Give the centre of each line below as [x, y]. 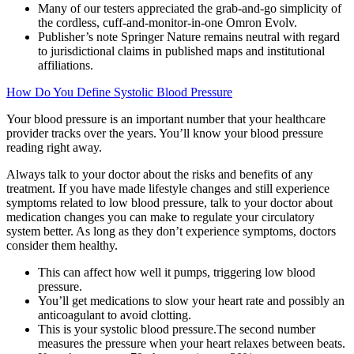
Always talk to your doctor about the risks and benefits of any [160, 174]
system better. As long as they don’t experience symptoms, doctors [171, 231]
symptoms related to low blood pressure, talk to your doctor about [169, 202]
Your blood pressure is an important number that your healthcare [166, 119]
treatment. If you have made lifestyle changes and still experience [168, 188]
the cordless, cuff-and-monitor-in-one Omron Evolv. [168, 22]
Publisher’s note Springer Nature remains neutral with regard [189, 36]
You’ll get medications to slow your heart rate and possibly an [191, 300]
